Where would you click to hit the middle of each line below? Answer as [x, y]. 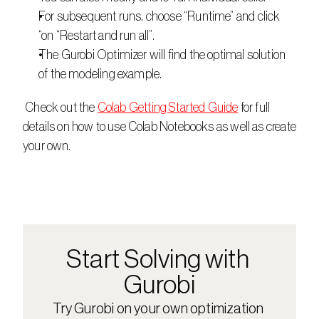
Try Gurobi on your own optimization [158, 309]
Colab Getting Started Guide [168, 108]
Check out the [61, 108]
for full [254, 108]
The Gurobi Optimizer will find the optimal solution [162, 55]
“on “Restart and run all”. [97, 36]
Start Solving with [158, 260]
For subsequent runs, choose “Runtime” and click [159, 16]
